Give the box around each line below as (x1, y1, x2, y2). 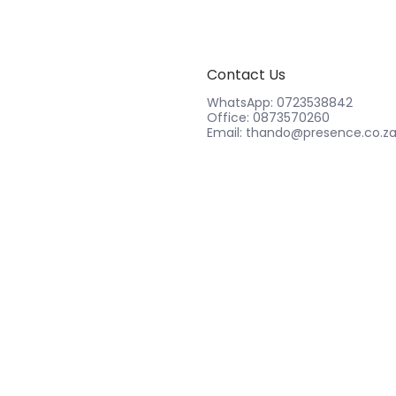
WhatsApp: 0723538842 (207, 93, 353, 111)
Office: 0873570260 (207, 108, 330, 126)
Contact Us (207, 64, 286, 85)
